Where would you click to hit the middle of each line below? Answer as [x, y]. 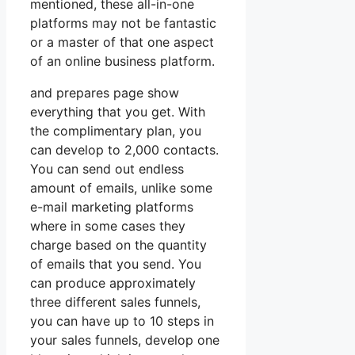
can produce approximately [113, 283]
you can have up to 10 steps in [122, 321]
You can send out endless [107, 169]
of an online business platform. [122, 61]
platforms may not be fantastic [123, 23]
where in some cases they [108, 226]
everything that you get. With [118, 112]
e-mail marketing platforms [112, 207]
